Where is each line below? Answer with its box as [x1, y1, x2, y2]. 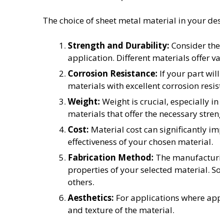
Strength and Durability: [68, 39, 169, 51]
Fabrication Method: [68, 151, 154, 163]
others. [68, 176, 94, 188]
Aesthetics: [68, 192, 114, 203]
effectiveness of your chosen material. [68, 136, 213, 147]
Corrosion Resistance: [68, 67, 158, 79]
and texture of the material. [68, 204, 174, 216]
